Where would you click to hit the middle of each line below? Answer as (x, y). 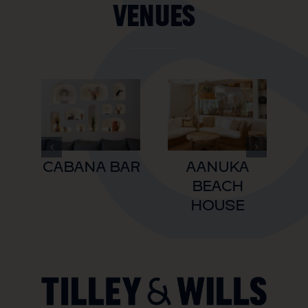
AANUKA (217, 167)
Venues (154, 18)
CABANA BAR (91, 167)
